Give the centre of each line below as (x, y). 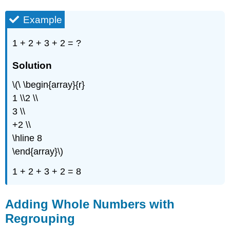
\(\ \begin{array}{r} (49, 84)
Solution (32, 65)
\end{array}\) (38, 151)
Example (43, 20)
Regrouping (40, 219)
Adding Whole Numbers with (90, 204)
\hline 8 (27, 138)
